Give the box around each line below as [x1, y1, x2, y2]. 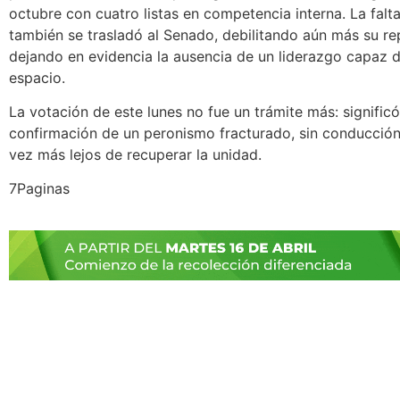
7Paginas [9, 179, 70, 198]
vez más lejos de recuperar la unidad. [9, 145, 262, 163]
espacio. [9, 68, 65, 87]
